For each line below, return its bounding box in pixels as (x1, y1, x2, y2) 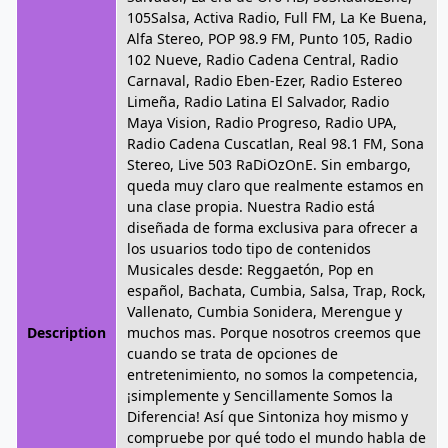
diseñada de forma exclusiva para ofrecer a (127, 218, 418, 237)
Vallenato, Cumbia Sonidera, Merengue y (127, 302, 402, 321)
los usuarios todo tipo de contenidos (127, 239, 371, 258)
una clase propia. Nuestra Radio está (127, 197, 375, 216)
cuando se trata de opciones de (127, 344, 338, 363)
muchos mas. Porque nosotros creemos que (127, 323, 421, 342)
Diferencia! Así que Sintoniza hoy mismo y (127, 407, 408, 426)
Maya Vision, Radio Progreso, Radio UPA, (127, 113, 397, 132)
